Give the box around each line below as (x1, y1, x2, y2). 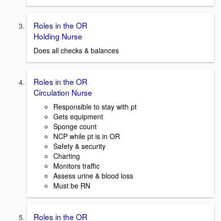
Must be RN (53, 180, 90, 190)
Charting (53, 150, 80, 161)
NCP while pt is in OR (53, 131, 120, 141)
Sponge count (53, 121, 97, 131)
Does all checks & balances (34, 45, 119, 56)
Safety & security (53, 141, 106, 151)
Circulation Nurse (34, 87, 92, 98)
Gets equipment (53, 111, 103, 121)
